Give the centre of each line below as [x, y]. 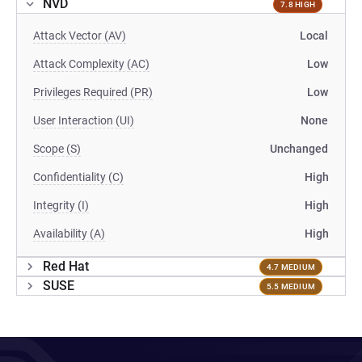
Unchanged [299, 149]
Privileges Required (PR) [93, 92]
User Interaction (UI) [84, 120]
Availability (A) [69, 234]
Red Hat [66, 266]
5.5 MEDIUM [290, 286]
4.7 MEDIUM [290, 267]
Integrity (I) [61, 205]
